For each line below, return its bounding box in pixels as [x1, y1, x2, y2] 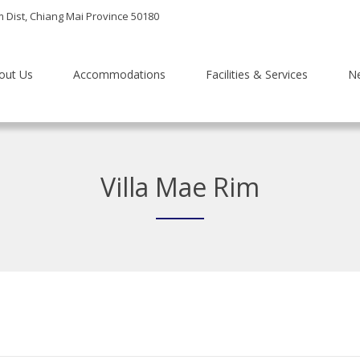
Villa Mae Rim [100, 170, 260, 204]
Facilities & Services [206, 67, 308, 82]
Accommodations [73, 67, 166, 82]
